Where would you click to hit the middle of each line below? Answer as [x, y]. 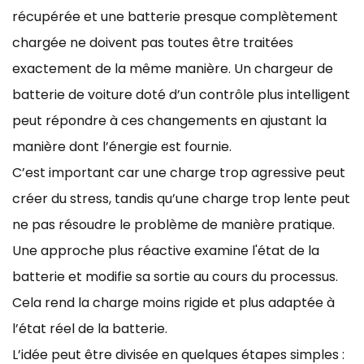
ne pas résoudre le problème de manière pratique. [173, 224]
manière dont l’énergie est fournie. [122, 146]
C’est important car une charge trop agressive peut [179, 172]
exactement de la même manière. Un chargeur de [173, 68]
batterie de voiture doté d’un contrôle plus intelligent [181, 94]
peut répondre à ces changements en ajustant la [169, 120]
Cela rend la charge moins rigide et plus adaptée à [173, 302]
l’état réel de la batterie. [90, 328]
